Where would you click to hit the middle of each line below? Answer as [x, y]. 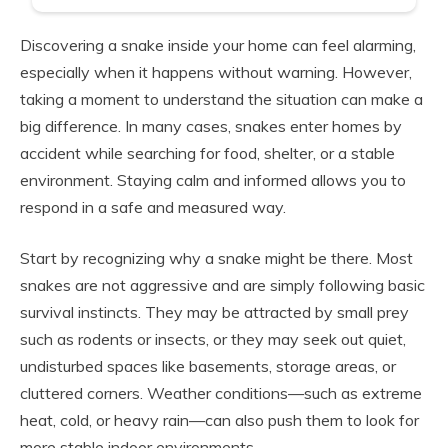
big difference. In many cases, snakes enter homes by [211, 125]
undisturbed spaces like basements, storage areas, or [208, 365]
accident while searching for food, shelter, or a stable [207, 152]
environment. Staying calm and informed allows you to [213, 179]
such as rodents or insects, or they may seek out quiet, [213, 338]
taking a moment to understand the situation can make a [221, 98]
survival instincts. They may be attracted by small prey [214, 311]
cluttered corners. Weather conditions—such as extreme [221, 392]
